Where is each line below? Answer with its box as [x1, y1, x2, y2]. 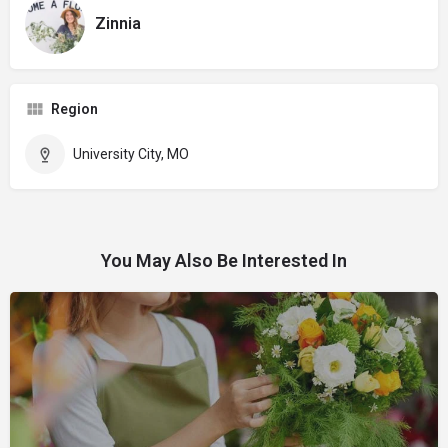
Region [51, 100, 98, 117]
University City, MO [73, 145, 189, 162]
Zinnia [95, 14, 141, 34]
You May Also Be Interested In [101, 249, 347, 271]
